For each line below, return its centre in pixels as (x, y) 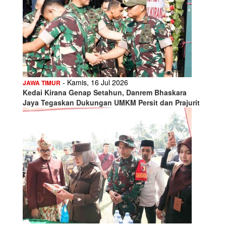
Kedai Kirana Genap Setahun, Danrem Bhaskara (105, 92)
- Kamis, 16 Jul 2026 (94, 82)
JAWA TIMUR (42, 82)
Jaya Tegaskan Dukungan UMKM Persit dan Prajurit (111, 102)
